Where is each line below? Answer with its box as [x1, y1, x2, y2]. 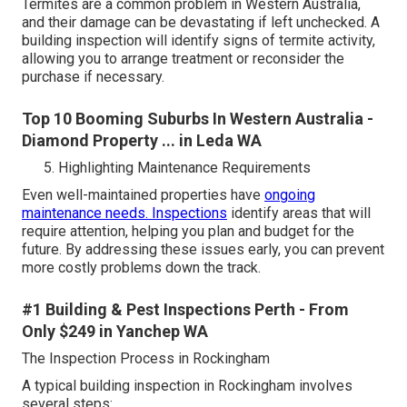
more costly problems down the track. [22, 259, 261, 277]
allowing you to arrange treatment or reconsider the [22, 50, 344, 68]
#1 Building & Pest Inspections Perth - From [22, 300, 349, 320]
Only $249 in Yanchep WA [22, 322, 208, 342]
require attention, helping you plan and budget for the [22, 223, 354, 241]
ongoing [264, 186, 315, 204]
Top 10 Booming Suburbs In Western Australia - [22, 109, 373, 129]
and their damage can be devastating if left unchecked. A [22, 14, 380, 32]
